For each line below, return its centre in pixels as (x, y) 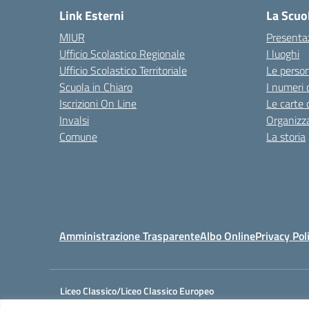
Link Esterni (92, 16)
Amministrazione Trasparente (130, 236)
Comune (78, 137)
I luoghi (283, 54)
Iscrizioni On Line (98, 103)
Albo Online (228, 236)
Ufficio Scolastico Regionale (122, 54)
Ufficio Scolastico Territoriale (123, 70)
